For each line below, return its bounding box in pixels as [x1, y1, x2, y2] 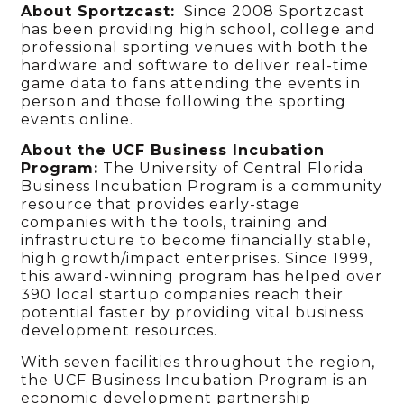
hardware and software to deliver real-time [21, 56, 370, 74]
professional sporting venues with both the [21, 38, 370, 56]
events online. [21, 110, 134, 128]
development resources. [21, 322, 218, 340]
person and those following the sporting [21, 92, 347, 110]
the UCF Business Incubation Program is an [21, 371, 369, 389]
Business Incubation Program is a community [21, 178, 383, 196]
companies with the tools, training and [21, 214, 329, 232]
